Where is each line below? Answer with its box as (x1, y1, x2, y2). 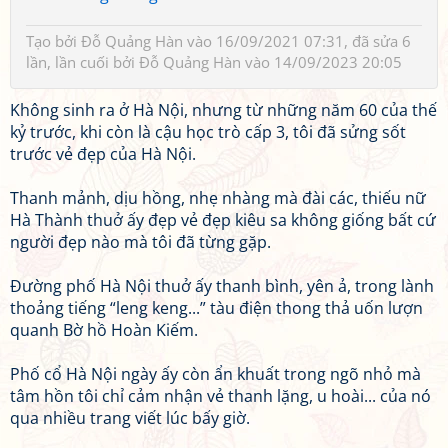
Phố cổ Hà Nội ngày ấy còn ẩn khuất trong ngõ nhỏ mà (10, 363, 421, 385)
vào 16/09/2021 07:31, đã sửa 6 (183, 31, 411, 51)
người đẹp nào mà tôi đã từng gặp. (10, 231, 271, 253)
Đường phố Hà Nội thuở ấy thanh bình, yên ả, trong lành (10, 275, 434, 297)
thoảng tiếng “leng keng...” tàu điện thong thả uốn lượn (10, 297, 423, 319)
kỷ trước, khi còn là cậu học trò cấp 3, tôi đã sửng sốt (10, 121, 406, 143)
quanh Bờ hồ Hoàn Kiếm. (10, 319, 198, 341)
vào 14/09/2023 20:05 (241, 52, 402, 72)
